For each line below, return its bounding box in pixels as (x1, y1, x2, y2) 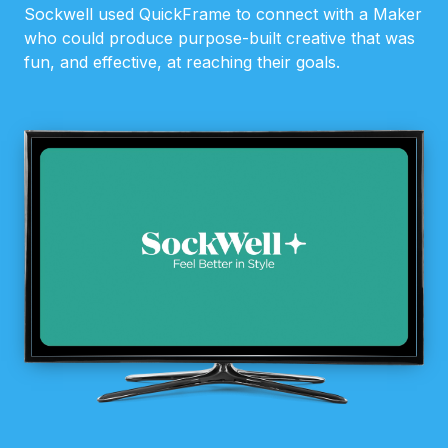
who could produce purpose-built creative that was (24, 28, 415, 48)
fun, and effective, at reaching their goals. (24, 52, 340, 72)
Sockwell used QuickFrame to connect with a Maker (24, 4, 422, 24)
